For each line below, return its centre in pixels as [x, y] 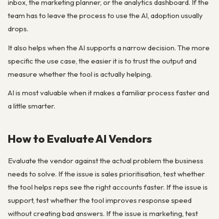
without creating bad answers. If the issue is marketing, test [103, 213]
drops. [18, 29]
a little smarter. [32, 106]
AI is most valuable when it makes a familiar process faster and [109, 92]
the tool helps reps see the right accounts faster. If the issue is [108, 187]
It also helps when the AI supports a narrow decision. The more [109, 47]
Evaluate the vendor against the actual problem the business [106, 160]
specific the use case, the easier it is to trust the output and [102, 61]
